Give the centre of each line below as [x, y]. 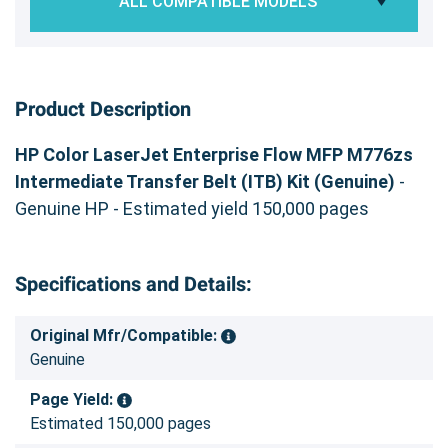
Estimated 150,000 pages [120, 423]
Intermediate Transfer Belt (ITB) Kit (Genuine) [205, 181]
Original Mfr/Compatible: [125, 335]
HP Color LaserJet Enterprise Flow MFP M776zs [214, 154]
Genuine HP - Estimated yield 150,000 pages [192, 208]
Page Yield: [73, 399]
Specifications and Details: [133, 284]
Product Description [103, 109]
